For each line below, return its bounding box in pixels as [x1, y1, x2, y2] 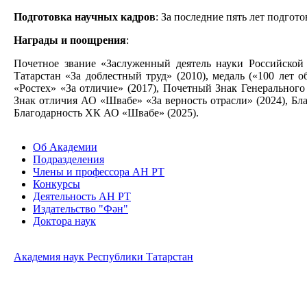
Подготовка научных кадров [14, 10, 156, 23]
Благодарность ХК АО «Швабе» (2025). [14, 106, 199, 119]
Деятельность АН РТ [33, 190, 131, 202]
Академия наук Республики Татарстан [14, 250, 193, 262]
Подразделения [33, 153, 104, 165]
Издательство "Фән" [33, 202, 128, 214]
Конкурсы [33, 177, 80, 190]
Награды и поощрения [14, 34, 126, 46]
